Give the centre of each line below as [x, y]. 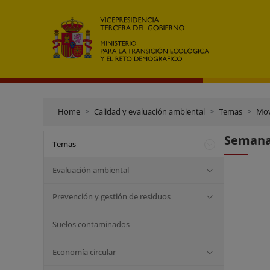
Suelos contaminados [91, 224]
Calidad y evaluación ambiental [149, 111]
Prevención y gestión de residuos [111, 196]
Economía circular [84, 252]
